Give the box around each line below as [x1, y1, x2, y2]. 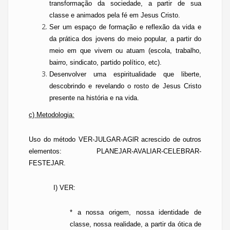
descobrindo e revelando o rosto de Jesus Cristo [49, 82, 201, 90]
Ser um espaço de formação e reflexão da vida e [49, 23, 201, 31]
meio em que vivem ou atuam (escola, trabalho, [49, 47, 201, 54]
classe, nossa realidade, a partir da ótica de [70, 220, 201, 228]
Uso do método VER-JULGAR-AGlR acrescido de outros [29, 136, 201, 143]
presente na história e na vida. [49, 94, 139, 102]
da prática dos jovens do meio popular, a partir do [49, 35, 201, 43]
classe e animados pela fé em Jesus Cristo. [49, 11, 180, 19]
